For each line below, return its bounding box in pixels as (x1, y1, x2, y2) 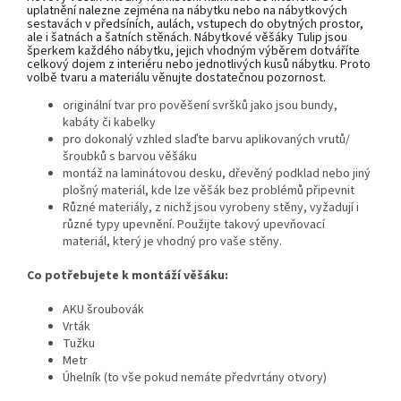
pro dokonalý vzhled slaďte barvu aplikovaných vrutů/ (63, 130, 350, 149)
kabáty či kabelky (63, 113, 156, 132)
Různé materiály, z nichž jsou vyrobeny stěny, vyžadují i (63, 198, 359, 217)
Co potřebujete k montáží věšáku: (27, 266, 228, 285)
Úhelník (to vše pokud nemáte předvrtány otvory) (63, 368, 327, 387)
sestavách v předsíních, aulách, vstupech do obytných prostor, (27, 14, 363, 33)
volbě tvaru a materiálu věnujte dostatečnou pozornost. (27, 68, 326, 87)
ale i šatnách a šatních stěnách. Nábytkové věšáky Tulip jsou (27, 28, 347, 47)
